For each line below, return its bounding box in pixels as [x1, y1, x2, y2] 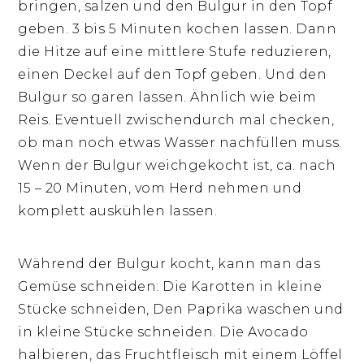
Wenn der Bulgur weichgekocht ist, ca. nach [18, 157, 336, 173]
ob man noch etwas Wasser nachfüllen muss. [18, 134, 342, 150]
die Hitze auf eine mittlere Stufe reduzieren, [18, 43, 331, 59]
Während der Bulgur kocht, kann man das [18, 255, 321, 271]
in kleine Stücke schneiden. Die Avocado [18, 323, 309, 340]
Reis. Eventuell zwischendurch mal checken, [18, 111, 335, 128]
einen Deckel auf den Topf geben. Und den [18, 66, 327, 82]
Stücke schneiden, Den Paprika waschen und [18, 301, 344, 317]
